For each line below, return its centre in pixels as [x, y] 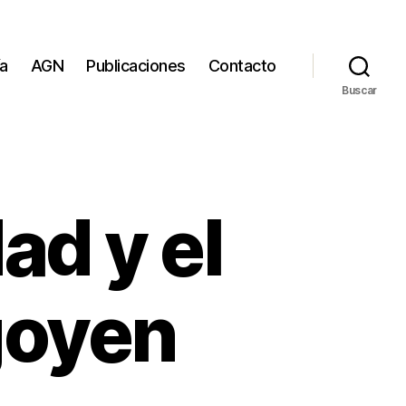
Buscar [359, 90]
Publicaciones [136, 66]
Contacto [242, 66]
